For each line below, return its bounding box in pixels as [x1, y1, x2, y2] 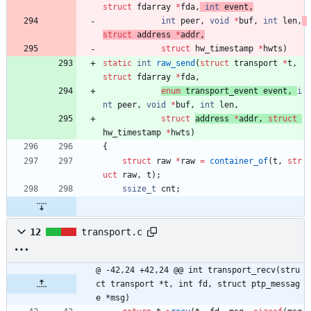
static [103, 58, 132, 68]
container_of [210, 155, 268, 166]
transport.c [81, 226, 142, 237]
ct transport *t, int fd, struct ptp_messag [96, 278, 300, 289]
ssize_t [122, 183, 156, 194]
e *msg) [96, 292, 130, 303]
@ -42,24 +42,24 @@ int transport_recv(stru [96, 264, 300, 275]
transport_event [185, 85, 258, 96]
